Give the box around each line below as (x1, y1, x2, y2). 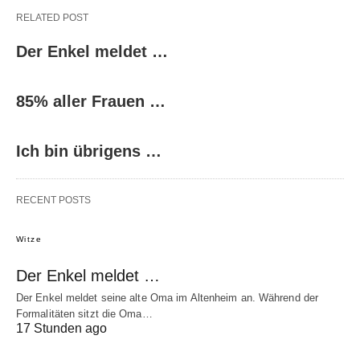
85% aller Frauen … (16, 92, 166, 110)
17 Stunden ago (16, 321, 107, 335)
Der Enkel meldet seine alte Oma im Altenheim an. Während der (16, 291, 319, 304)
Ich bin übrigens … (16, 141, 162, 160)
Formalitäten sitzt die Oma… (16, 307, 153, 320)
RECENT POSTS (16, 194, 91, 206)
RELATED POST (16, 11, 88, 23)
